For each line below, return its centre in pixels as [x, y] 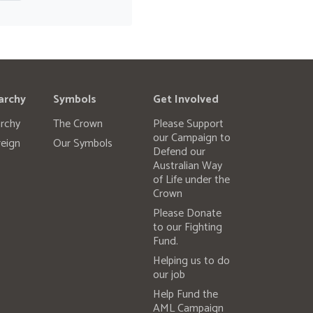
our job [169, 275]
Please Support [188, 124]
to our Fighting [187, 228]
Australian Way [187, 166]
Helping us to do [191, 261]
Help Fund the [185, 295]
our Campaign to [191, 138]
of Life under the [191, 180]
